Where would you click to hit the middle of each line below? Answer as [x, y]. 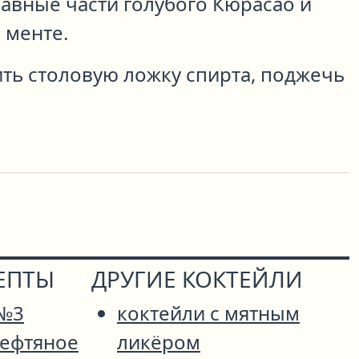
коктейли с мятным [208, 313]
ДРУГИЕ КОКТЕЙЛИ [197, 279]
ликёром [159, 342]
